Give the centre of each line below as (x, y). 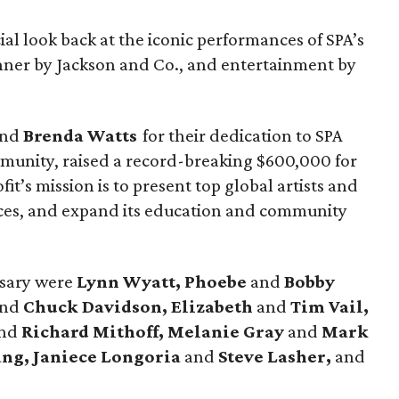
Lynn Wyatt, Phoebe (164, 281)
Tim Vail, (330, 306)
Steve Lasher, (277, 356)
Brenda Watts (81, 135)
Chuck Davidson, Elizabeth (140, 306)
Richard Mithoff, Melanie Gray (155, 331)
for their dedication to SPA (242, 135)
